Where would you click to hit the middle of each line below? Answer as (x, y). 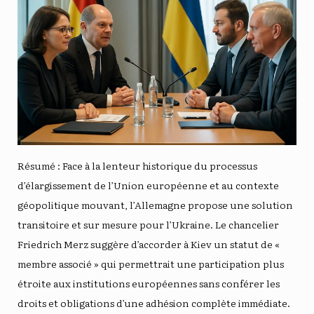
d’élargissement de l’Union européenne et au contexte (148, 185)
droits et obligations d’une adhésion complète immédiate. (154, 302)
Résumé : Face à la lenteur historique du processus (137, 165)
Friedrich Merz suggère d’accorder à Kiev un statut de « (149, 244)
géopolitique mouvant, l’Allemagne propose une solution (155, 204)
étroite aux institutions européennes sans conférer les (149, 283)
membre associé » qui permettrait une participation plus (151, 263)
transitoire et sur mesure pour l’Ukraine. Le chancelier (148, 224)
